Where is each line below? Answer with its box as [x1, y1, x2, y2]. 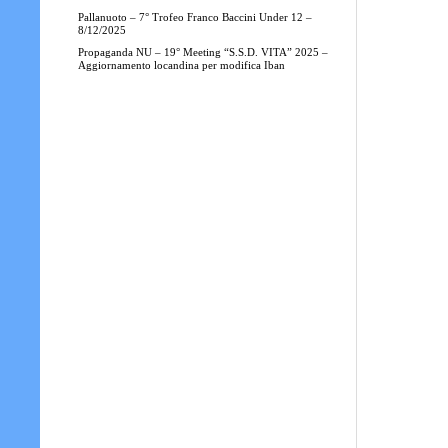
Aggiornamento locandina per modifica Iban [77, 59, 285, 71]
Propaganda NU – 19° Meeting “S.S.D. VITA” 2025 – [77, 46, 328, 58]
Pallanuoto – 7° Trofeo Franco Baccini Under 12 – [77, 11, 312, 23]
